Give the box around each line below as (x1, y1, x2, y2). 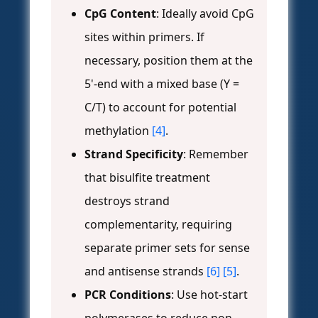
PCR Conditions (84, 287, 171, 303)
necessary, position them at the (84, 53, 253, 69)
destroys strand (84, 193, 170, 209)
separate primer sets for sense (84, 240, 250, 256)
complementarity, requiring (84, 216, 232, 233)
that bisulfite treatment (84, 170, 210, 186)
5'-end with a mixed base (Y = (84, 76, 239, 92)
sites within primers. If (84, 29, 204, 45)
